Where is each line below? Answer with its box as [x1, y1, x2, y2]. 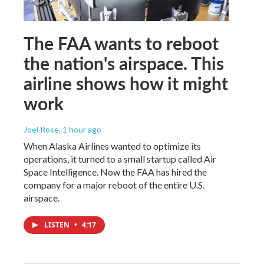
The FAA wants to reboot [24, 31, 219, 56]
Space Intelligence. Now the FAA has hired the [24, 166, 207, 178]
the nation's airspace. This [24, 51, 224, 76]
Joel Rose [24, 124, 59, 135]
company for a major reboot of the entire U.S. [24, 179, 204, 191]
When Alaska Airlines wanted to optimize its [24, 140, 201, 152]
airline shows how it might [24, 71, 228, 96]
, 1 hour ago [59, 124, 101, 135]
